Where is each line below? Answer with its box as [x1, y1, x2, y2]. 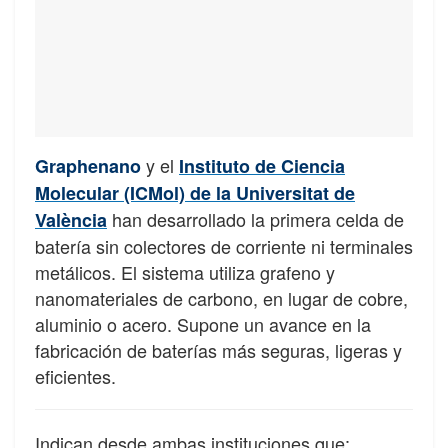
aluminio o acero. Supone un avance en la [35, 311, 371, 338]
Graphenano [35, 153, 141, 180]
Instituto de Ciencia [179, 153, 345, 180]
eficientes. [35, 363, 116, 390]
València [35, 207, 107, 234]
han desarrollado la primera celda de [107, 206, 404, 233]
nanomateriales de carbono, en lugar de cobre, [35, 285, 408, 312]
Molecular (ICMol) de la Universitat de [35, 180, 355, 207]
